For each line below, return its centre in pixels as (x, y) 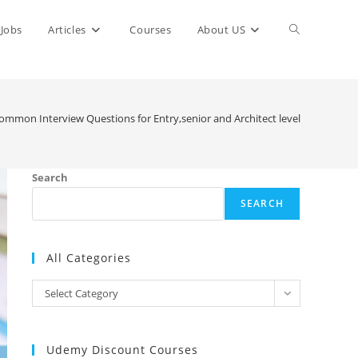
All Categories (89, 258)
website (310, 88)
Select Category (82, 293)
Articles (67, 30)
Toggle (307, 29)
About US (221, 30)
